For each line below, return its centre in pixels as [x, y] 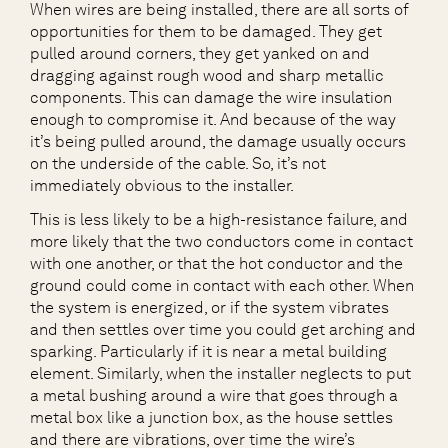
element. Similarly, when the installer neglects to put [220, 373]
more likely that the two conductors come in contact [221, 241]
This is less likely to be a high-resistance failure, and [219, 219]
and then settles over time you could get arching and [223, 329]
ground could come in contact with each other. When [222, 285]
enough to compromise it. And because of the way [213, 119]
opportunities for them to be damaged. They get [206, 31]
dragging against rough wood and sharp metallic [207, 75]
